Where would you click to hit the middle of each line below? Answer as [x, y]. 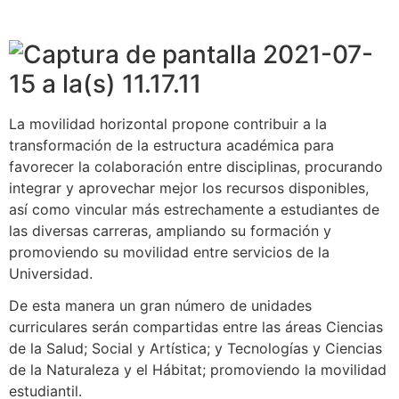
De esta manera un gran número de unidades [160, 306]
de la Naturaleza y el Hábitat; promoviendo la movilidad [198, 370]
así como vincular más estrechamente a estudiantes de [194, 210]
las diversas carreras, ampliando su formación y [170, 231]
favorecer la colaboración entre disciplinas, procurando [196, 167]
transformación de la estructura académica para [171, 146]
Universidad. [51, 274]
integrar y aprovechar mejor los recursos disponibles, [189, 188]
